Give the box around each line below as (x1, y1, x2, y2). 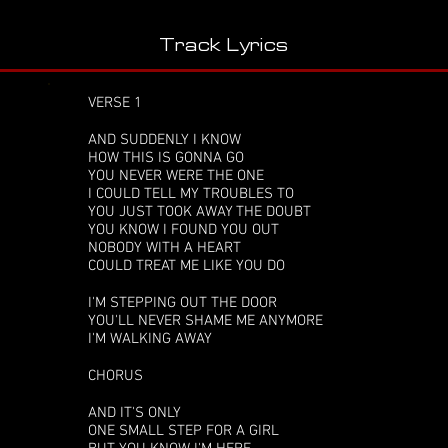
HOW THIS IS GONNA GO (88, 149, 244, 167)
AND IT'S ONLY (88, 404, 181, 422)
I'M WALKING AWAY (88, 330, 212, 348)
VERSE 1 (88, 94, 142, 112)
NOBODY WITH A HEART (88, 239, 241, 257)
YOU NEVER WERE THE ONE (88, 167, 264, 185)
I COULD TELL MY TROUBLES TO (88, 185, 294, 203)
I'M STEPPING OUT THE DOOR (88, 294, 277, 312)
